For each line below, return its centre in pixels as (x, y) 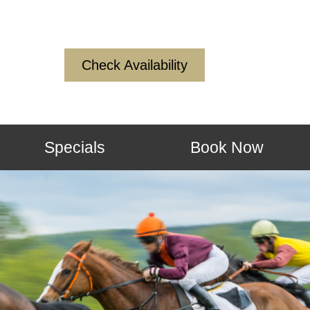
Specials (75, 147)
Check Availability (135, 65)
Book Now (227, 147)
